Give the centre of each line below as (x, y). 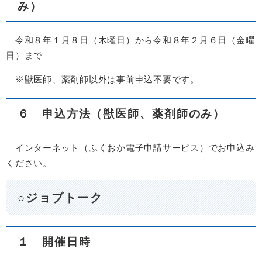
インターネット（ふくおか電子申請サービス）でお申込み (130, 147)
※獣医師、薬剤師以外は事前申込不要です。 (103, 79)
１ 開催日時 (54, 242)
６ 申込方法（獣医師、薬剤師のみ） (122, 113)
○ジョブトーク (60, 198)
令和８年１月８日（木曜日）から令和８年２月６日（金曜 (130, 40)
